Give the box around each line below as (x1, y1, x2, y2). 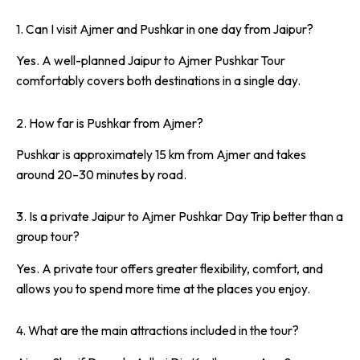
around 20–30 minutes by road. (16, 166, 186, 183)
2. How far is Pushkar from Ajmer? (16, 114, 203, 131)
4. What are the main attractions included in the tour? (16, 322, 299, 339)
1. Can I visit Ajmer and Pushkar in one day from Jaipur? (16, 20, 313, 37)
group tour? (16, 228, 80, 245)
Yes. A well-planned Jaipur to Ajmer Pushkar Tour (16, 52, 285, 69)
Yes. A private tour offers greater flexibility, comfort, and (16, 260, 323, 276)
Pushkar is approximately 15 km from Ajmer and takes (16, 146, 306, 163)
